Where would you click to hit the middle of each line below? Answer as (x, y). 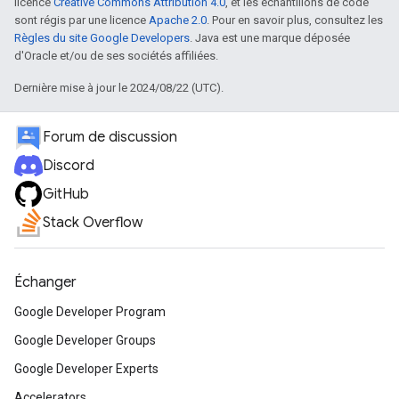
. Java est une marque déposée (270, 38)
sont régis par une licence (81, 20)
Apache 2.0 (178, 20)
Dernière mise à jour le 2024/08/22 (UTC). (119, 88)
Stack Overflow (93, 223)
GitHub (66, 194)
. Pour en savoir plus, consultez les (295, 20)
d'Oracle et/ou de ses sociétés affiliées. (116, 56)
